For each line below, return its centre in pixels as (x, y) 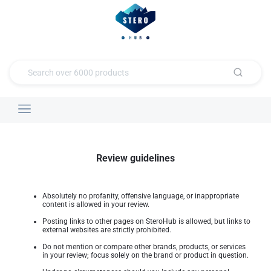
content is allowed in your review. (96, 204)
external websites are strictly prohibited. (107, 230)
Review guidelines (135, 158)
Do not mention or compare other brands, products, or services (144, 247)
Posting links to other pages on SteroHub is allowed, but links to (146, 221)
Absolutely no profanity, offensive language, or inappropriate (141, 196)
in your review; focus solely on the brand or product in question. (145, 255)
